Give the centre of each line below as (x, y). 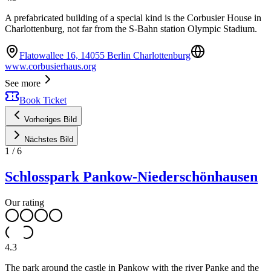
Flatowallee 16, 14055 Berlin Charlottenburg (105, 56)
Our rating (24, 202)
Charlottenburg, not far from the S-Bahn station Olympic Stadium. (131, 29)
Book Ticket (43, 100)
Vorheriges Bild (51, 120)
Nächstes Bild (49, 140)
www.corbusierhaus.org (51, 67)
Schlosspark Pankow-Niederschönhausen (131, 177)
